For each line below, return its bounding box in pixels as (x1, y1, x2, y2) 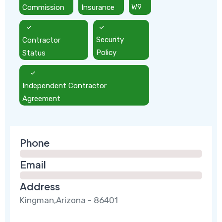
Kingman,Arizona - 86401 (20, 195, 118, 206)
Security (96, 35, 124, 45)
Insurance (81, 2, 115, 12)
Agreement (22, 94, 60, 103)
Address (20, 180, 60, 193)
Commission (22, 2, 64, 12)
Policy (96, 48, 117, 57)
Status (22, 48, 46, 57)
